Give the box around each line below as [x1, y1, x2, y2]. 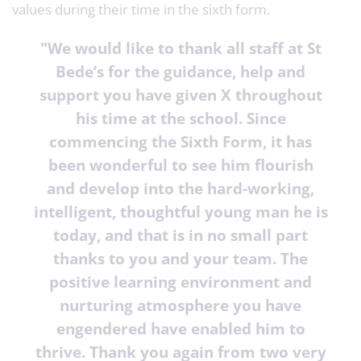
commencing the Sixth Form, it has [49, 131, 312, 152]
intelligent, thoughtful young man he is [33, 201, 328, 222]
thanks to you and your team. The [53, 247, 308, 269]
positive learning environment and [49, 271, 312, 293]
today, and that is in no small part [53, 224, 308, 246]
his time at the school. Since [75, 107, 286, 129]
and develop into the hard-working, [47, 177, 314, 199]
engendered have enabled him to [56, 317, 305, 339]
